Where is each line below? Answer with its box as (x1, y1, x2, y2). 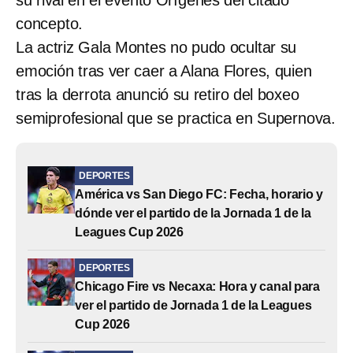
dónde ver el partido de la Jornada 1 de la (75, 206, 311, 220)
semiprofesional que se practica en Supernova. (16, 109, 336, 127)
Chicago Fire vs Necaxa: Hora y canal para (75, 279, 320, 293)
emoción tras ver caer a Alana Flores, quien (16, 61, 312, 80)
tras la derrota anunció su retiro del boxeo (16, 85, 299, 103)
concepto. (16, 14, 84, 32)
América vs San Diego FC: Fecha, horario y (75, 187, 323, 201)
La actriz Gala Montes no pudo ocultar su (16, 38, 297, 56)
